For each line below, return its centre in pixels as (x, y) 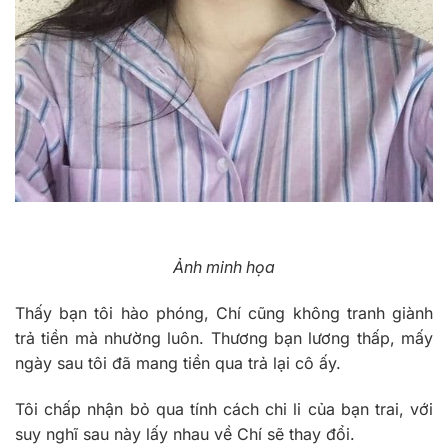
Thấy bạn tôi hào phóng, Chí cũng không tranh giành (224, 312)
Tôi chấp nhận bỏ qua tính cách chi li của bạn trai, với (224, 408)
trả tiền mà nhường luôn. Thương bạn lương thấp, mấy (224, 337)
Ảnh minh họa (224, 266)
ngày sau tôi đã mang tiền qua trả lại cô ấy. (178, 362)
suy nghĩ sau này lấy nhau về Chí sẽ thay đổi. (185, 433)
